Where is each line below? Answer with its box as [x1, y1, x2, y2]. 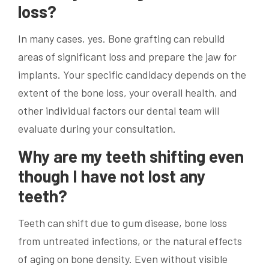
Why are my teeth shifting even [18, 146, 244, 167]
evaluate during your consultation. [18, 122, 176, 136]
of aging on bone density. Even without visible [18, 252, 228, 265]
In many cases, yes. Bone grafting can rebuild [18, 32, 225, 46]
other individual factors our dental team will [18, 104, 219, 118]
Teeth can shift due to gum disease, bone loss [18, 216, 227, 229]
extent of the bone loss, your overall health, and [18, 86, 237, 100]
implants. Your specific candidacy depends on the [18, 68, 246, 82]
